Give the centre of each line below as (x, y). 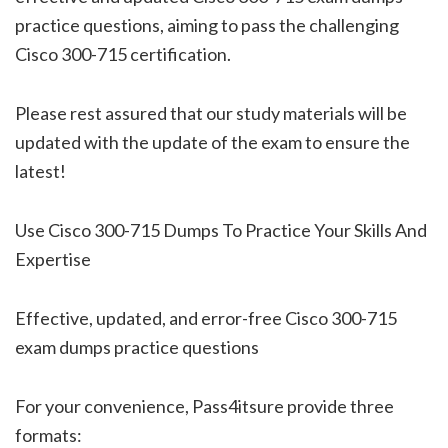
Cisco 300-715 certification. (123, 53)
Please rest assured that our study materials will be (211, 112)
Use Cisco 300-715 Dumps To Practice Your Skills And (221, 229)
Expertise (53, 258)
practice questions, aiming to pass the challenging (207, 24)
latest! (40, 170)
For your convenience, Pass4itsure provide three (204, 405)
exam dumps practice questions (137, 346)
